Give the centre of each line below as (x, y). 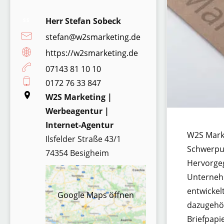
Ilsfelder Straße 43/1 (83, 139)
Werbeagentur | (77, 111)
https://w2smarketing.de (92, 53)
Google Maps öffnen (96, 195)
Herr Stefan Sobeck (83, 21)
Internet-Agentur (80, 125)
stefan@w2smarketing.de (93, 37)
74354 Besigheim (77, 153)
